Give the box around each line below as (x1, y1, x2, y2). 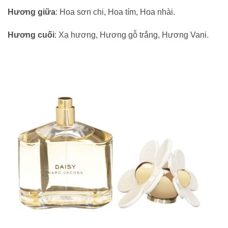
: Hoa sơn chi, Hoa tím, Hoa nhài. (55, 7, 175, 16)
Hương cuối (8, 31, 54, 40)
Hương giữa (8, 7, 55, 16)
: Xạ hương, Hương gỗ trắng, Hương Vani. (54, 31, 209, 40)
